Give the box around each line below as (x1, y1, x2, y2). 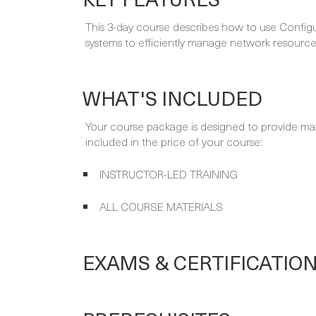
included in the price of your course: (85, 133, 262, 150)
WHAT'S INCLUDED (83, 83, 262, 114)
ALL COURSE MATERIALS (99, 197, 223, 215)
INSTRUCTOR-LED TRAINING (99, 165, 238, 183)
